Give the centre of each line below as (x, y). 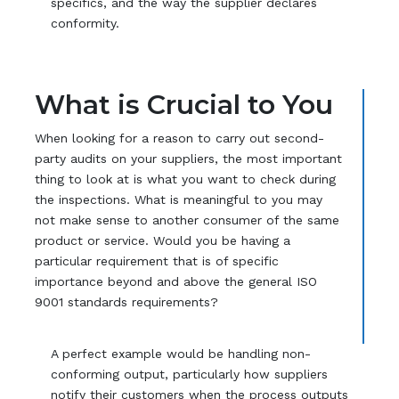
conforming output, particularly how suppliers (190, 375)
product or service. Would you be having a (162, 241)
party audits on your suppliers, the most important (188, 159)
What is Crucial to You (183, 105)
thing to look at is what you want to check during (185, 179)
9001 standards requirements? (126, 302)
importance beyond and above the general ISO (175, 282)
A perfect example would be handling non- (181, 354)
